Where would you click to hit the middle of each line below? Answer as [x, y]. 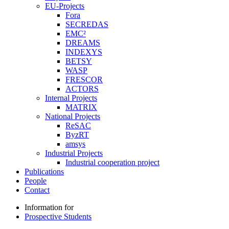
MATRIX [81, 107]
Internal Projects [71, 98]
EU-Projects [65, 6]
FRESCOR [84, 80]
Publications [44, 172]
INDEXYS [84, 52]
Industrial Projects [74, 153]
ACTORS [82, 89]
